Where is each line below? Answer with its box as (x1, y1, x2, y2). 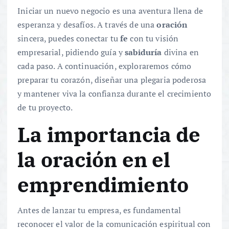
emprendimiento (17, 171, 189, 198)
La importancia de (17, 121, 201, 148)
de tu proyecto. (17, 102, 73, 113)
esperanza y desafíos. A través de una (17, 19, 157, 31)
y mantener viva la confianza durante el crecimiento (17, 88, 212, 100)
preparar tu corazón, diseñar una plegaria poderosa (17, 74, 207, 86)
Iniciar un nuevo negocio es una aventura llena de (17, 5, 203, 17)
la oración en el (17, 146, 171, 173)
